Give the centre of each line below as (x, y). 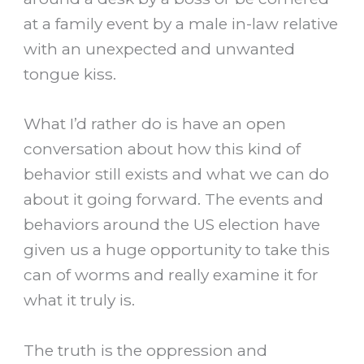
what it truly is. (80, 300)
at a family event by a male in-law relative (181, 23)
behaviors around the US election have (172, 225)
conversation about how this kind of (162, 149)
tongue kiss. (70, 74)
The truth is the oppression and (146, 350)
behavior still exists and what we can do (177, 174)
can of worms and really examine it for (171, 275)
